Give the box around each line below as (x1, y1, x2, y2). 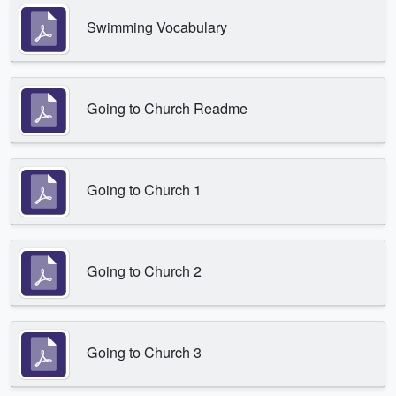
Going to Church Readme (87, 97, 247, 118)
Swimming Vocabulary (87, 16, 227, 37)
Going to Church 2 (87, 260, 202, 281)
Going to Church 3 (87, 341, 202, 362)
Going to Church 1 (87, 179, 202, 200)
